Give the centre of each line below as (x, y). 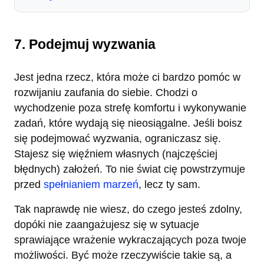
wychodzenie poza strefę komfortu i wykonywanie (130, 108)
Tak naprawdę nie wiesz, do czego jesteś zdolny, (128, 209)
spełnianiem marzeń (91, 184)
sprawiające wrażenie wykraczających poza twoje (130, 240)
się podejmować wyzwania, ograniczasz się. (118, 138)
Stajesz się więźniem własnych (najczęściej (116, 154)
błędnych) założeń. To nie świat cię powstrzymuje (130, 169)
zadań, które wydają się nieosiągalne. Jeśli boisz (128, 123)
